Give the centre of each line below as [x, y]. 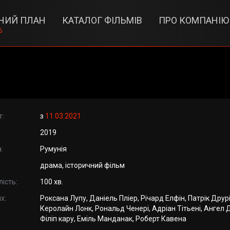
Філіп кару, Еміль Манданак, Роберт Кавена [113, 219]
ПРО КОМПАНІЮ [194, 20]
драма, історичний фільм [82, 165]
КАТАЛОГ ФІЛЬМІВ [102, 20]
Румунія [53, 149]
